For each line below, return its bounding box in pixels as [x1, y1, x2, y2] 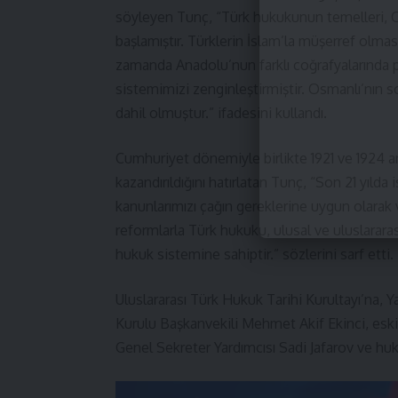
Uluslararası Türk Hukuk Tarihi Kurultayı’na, [115, 291, 386, 308]
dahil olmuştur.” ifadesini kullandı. [115, 104, 327, 122]
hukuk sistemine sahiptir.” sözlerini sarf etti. [115, 245, 394, 263]
